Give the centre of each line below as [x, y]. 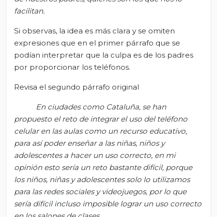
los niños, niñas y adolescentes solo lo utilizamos [102, 179]
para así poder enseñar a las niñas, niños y [89, 143]
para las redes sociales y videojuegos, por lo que [100, 191]
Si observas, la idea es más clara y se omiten [94, 31]
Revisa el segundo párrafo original [77, 87]
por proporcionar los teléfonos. [72, 67]
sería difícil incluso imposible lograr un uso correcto [108, 203]
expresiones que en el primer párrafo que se [97, 43]
